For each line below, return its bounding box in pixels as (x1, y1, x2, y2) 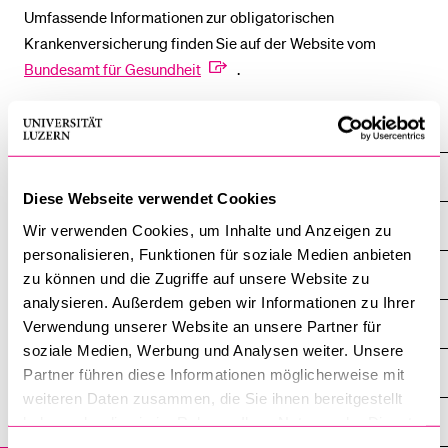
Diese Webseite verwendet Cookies (23, 189, 276, 207)
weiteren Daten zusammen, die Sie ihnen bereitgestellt (23, 389, 403, 407)
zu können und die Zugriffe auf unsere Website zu (23, 269, 369, 287)
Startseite (44, 120, 94, 138)
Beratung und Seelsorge (40, 363, 200, 384)
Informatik (40, 412, 109, 433)
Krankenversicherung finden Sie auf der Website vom (24, 33, 376, 54)
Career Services (40, 265, 147, 286)
